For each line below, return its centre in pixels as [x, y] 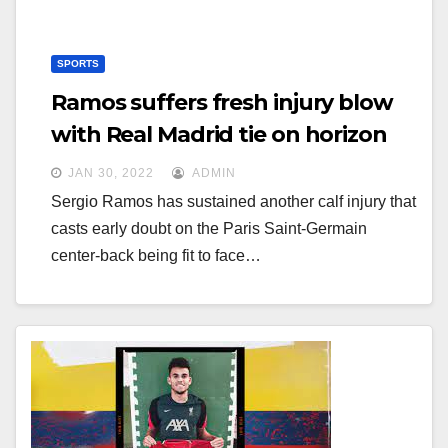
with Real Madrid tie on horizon [219, 134]
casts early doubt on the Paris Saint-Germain [209, 228]
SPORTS [78, 63]
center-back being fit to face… [156, 255]
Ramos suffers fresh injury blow [222, 102]
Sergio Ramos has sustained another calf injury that [233, 201]
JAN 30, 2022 [111, 173]
